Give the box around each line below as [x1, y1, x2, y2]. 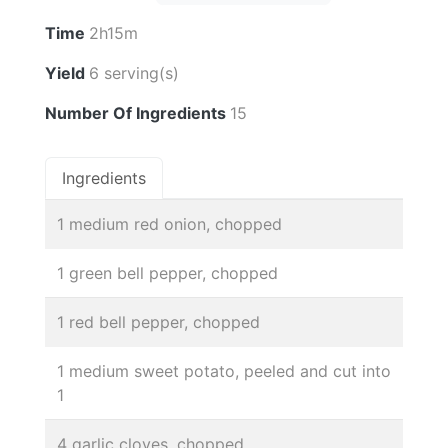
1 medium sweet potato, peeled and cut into [57, 360, 391, 381]
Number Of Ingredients [45, 102, 230, 123]
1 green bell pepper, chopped [57, 262, 278, 283]
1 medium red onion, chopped [57, 213, 282, 234]
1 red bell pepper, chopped [57, 311, 260, 332]
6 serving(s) [89, 62, 179, 83]
